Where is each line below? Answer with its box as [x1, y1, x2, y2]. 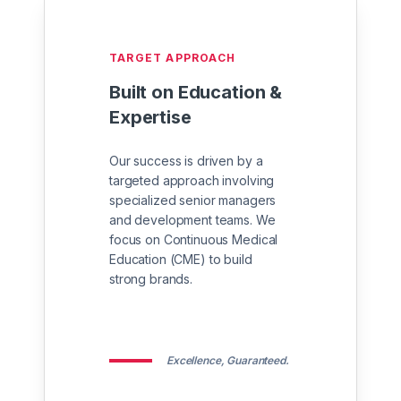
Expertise [109, 106, 192, 128]
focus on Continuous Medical [109, 231, 278, 247]
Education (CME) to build [109, 251, 252, 267]
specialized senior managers [109, 192, 277, 208]
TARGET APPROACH [109, 50, 235, 64]
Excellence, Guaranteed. [166, 353, 289, 367]
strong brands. [109, 270, 193, 286]
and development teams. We [109, 211, 276, 227]
